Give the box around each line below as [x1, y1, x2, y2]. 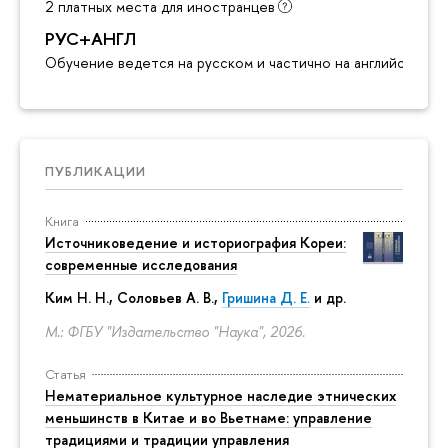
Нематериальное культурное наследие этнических [45, 385, 396, 405]
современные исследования [45, 254, 237, 274]
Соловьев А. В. [117, 288, 214, 308]
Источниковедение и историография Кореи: [45, 232, 346, 252]
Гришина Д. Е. [222, 288, 310, 308]
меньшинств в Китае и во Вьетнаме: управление [45, 407, 372, 427]
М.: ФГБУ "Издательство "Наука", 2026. [45, 321, 305, 341]
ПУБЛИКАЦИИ [45, 161, 146, 180]
